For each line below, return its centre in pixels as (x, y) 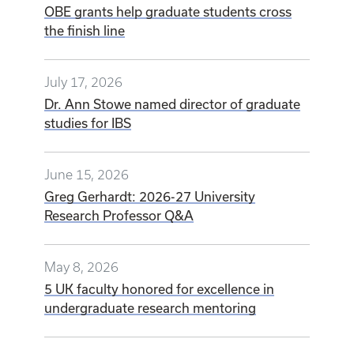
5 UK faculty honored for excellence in (159, 289)
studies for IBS (88, 123)
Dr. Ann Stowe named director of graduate (172, 104)
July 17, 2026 (83, 83)
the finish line (85, 31)
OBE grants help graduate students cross (168, 12)
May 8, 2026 (81, 267)
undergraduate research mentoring (150, 308)
